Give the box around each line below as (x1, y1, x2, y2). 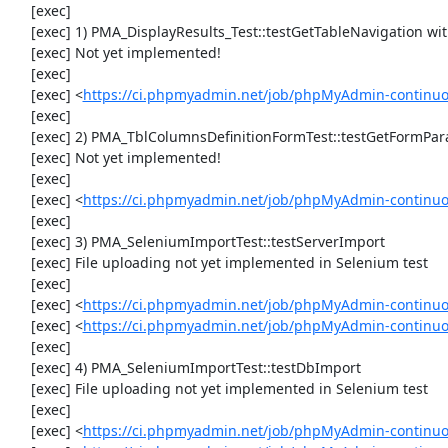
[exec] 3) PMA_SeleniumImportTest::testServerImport (10, 232, 31, 251)
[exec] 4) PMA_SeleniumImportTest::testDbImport (10, 358, 31, 377)
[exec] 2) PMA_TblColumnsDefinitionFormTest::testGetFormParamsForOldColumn (10, 127, 31, 146)
